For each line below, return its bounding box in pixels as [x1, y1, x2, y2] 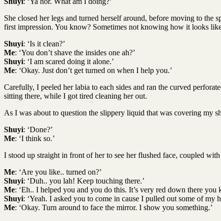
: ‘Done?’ [23, 125, 53, 134]
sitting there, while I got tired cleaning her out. [4, 91, 147, 100]
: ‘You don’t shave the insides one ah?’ [15, 48, 135, 57]
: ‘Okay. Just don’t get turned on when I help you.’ [15, 66, 172, 74]
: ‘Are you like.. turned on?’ [15, 167, 102, 176]
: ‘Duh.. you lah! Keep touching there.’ [23, 176, 145, 185]
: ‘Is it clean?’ [23, 39, 65, 48]
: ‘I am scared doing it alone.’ [23, 57, 114, 66]
